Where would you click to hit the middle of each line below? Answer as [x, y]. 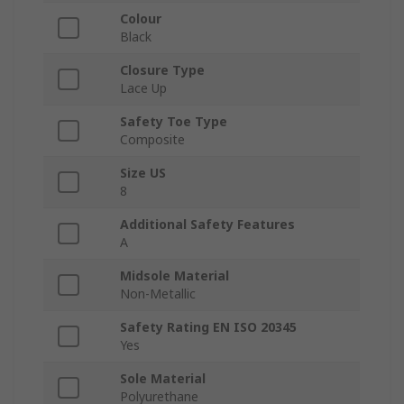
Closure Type [162, 70]
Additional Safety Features [207, 225]
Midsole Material [174, 276]
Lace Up [143, 88]
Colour [141, 19]
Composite [152, 140]
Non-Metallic [158, 294]
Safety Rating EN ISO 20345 [208, 327]
